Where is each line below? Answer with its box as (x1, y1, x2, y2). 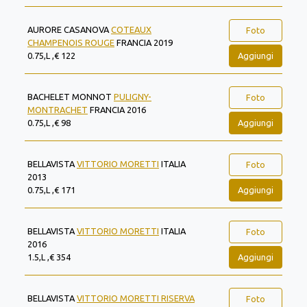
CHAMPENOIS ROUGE (27, 38, 114, 47)
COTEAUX (111, 25, 151, 34)
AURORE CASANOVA (27, 25, 111, 34)
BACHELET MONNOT (27, 92, 114, 101)
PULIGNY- (114, 92, 151, 101)
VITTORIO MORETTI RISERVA (77, 293, 195, 303)
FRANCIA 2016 (88, 105, 146, 114)
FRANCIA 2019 (114, 38, 173, 47)
